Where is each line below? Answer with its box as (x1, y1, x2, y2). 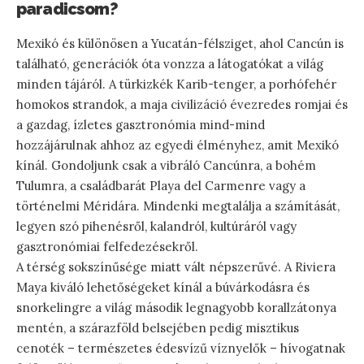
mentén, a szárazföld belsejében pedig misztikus (16, 319, 299, 336)
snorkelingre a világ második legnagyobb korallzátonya (16, 299, 336, 315)
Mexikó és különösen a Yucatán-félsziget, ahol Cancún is (16, 35, 344, 51)
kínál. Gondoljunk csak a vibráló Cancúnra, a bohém (16, 157, 316, 173)
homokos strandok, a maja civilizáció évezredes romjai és (16, 96, 348, 112)
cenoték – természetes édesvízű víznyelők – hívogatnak (16, 340, 345, 356)
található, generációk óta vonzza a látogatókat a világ (16, 55, 323, 71)
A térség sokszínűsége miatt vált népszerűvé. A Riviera (16, 258, 336, 275)
